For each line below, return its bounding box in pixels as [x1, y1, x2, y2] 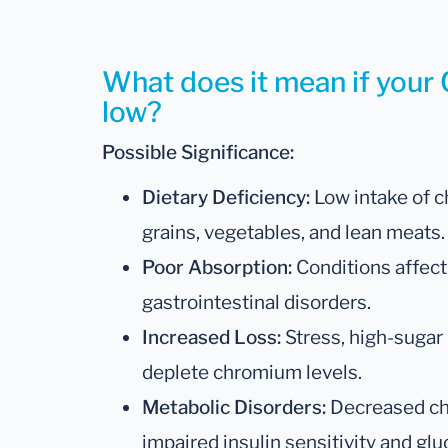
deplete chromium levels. [142, 360, 362, 384]
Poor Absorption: [142, 255, 292, 279]
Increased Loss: [142, 325, 281, 349]
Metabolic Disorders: [142, 395, 326, 419]
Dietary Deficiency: [142, 185, 310, 209]
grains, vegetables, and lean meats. [142, 220, 445, 244]
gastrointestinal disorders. [142, 290, 371, 314]
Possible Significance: [102, 140, 294, 164]
